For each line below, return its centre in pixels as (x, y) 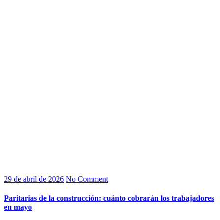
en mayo (18, 207)
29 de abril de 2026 (34, 179)
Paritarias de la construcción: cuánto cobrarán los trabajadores (109, 198)
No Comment (87, 179)
